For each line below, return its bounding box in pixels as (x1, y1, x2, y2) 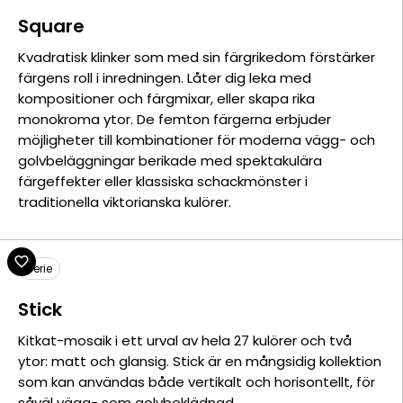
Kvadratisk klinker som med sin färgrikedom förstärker (18, 48, 375, 67)
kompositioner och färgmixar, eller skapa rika (18, 89, 315, 108)
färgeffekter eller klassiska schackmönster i (18, 172, 308, 191)
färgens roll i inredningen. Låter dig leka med (18, 68, 311, 87)
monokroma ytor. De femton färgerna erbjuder (18, 110, 331, 129)
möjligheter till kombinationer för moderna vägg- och (18, 130, 375, 149)
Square (18, 13, 85, 39)
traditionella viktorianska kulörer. (18, 193, 231, 211)
